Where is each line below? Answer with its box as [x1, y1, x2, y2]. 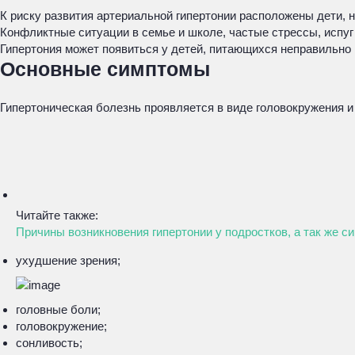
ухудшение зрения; [16, 254, 120, 267]
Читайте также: [16, 208, 98, 222]
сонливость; [16, 336, 82, 349]
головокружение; [16, 319, 107, 333]
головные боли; [16, 303, 101, 316]
